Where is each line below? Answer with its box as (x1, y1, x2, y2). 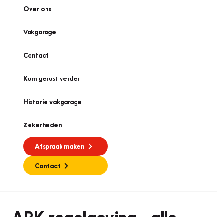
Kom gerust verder (23, 75, 80, 82)
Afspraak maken (35, 142, 84, 150)
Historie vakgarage (23, 98, 82, 106)
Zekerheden (23, 121, 62, 129)
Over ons (23, 5, 51, 13)
